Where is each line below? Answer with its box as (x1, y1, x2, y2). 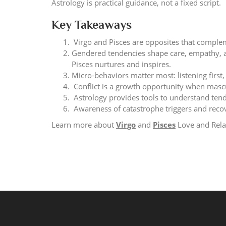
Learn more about (51, 120, 116, 130)
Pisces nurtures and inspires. (72, 59, 173, 69)
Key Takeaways (51, 18, 132, 31)
